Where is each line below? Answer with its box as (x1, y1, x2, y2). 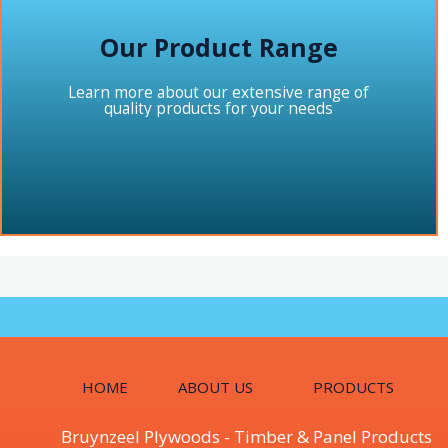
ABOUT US (177, 376, 253, 397)
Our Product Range (100, 30, 338, 65)
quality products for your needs (104, 98, 334, 120)
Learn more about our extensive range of (68, 82, 370, 104)
